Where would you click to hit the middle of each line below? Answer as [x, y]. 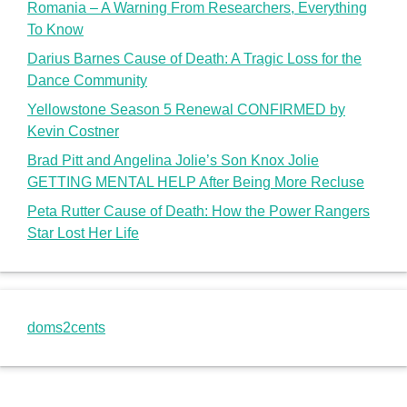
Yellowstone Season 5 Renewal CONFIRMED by [186, 109]
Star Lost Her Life [83, 233]
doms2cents [66, 327]
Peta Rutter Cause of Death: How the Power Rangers [199, 211]
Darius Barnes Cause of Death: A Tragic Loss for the [194, 58]
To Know [55, 29]
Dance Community [87, 80]
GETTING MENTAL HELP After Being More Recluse [196, 182]
